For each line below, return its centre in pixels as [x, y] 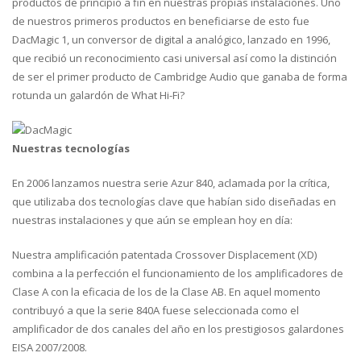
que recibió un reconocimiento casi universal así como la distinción [174, 58]
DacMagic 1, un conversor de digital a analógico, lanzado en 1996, [171, 39]
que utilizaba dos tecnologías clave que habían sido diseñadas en [174, 201]
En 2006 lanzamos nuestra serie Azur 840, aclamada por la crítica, [171, 183]
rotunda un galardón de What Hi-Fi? [98, 95]
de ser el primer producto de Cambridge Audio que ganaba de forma [180, 77]
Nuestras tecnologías [71, 148]
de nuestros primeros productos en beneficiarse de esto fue [161, 21]
